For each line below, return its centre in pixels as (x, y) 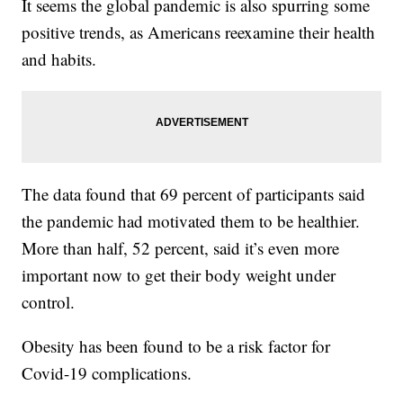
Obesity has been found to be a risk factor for (176, 346)
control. (49, 302)
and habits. (59, 59)
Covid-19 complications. (107, 373)
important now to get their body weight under (179, 275)
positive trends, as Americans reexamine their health (199, 32)
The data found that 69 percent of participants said (194, 194)
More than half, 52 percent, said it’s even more (181, 248)
